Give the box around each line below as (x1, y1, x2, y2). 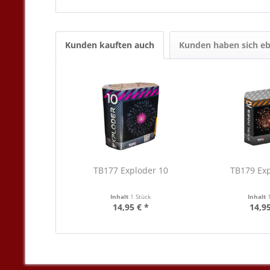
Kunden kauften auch (65, 39, 154, 51)
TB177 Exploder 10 (93, 165, 168, 176)
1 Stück (130, 192, 151, 201)
